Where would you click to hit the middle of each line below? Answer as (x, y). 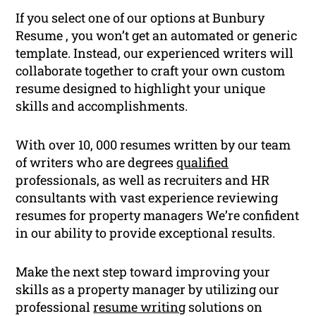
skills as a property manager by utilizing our (148, 289)
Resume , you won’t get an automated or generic (157, 35)
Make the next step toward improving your (143, 271)
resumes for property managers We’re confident (158, 215)
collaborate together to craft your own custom (151, 70)
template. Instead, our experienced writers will (155, 53)
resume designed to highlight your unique (141, 88)
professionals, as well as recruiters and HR (143, 180)
